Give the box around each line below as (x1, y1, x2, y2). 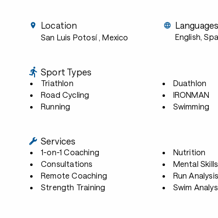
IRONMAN (173, 90, 209, 99)
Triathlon (41, 78, 73, 88)
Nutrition (173, 147, 206, 157)
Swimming (173, 102, 210, 111)
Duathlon (173, 78, 207, 88)
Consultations (41, 159, 93, 168)
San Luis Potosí (41, 33, 97, 42)
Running (41, 102, 71, 111)
